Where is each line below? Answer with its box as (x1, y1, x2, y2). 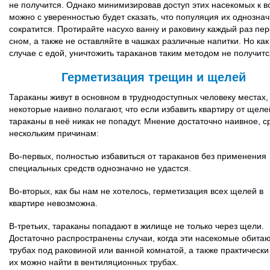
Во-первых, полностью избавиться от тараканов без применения (9, 151, 266, 161)
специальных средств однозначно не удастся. (9, 163, 191, 173)
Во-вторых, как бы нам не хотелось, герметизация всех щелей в (9, 186, 263, 196)
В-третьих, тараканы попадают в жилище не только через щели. (9, 221, 264, 231)
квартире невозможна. (9, 198, 98, 208)
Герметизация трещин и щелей (61, 71, 246, 84)
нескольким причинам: (9, 128, 99, 138)
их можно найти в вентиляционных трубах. (9, 257, 178, 267)
